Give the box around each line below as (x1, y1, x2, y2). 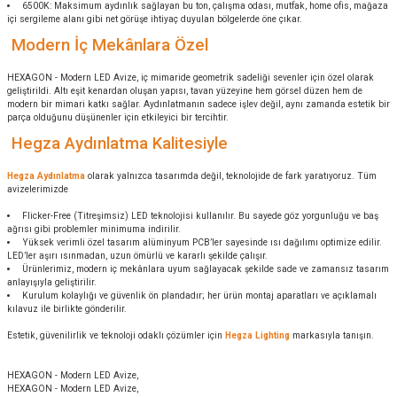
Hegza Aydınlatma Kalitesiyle (7, 134, 228, 153)
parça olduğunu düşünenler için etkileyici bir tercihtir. (7, 113, 229, 122)
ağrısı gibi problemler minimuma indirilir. (7, 224, 181, 234)
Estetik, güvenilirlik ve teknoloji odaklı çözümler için (7, 331, 225, 340)
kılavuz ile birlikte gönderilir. (7, 304, 127, 314)
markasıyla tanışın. (290, 331, 374, 340)
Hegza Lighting (225, 331, 290, 340)
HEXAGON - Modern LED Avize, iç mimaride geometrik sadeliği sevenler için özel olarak (7, 73, 374, 82)
